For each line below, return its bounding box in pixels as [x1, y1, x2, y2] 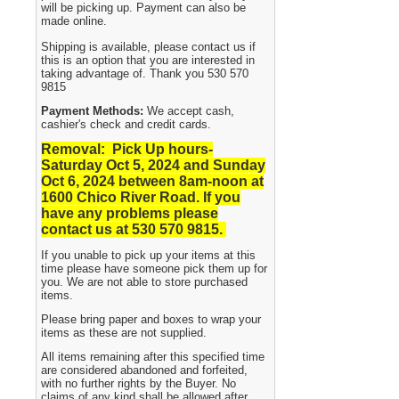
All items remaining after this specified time [41, 350, 265, 363]
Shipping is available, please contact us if [41, 40, 256, 53]
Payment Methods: [41, 104, 148, 118]
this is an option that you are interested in [41, 53, 256, 67]
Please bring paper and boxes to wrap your [41, 313, 262, 326]
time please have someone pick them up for [41, 262, 268, 275]
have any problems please [41, 206, 219, 221]
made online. [41, 14, 108, 28]
